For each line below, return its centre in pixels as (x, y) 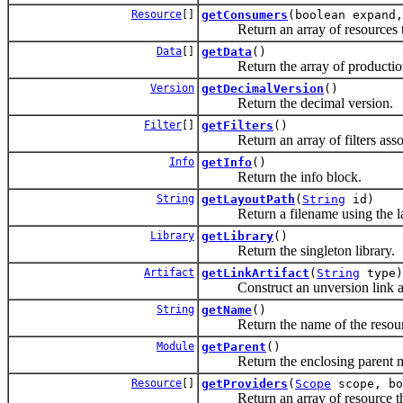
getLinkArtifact (255, 273)
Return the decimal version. (297, 103)
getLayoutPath (248, 199)
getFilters (237, 125)
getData (227, 51)
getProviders (245, 383)
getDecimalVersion (263, 88)
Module (175, 346)
